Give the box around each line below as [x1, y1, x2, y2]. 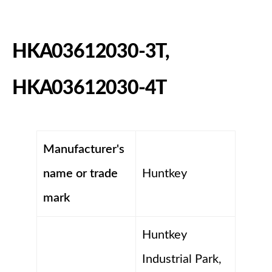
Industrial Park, [142, 253, 222, 266]
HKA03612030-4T [12, 78, 167, 98]
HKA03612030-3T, [12, 41, 170, 61]
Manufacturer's [43, 143, 124, 156]
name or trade [43, 168, 118, 180]
